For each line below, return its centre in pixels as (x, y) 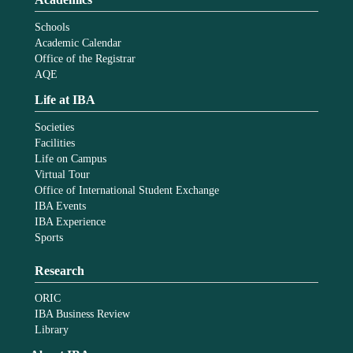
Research (60, 270)
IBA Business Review (83, 314)
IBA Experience (71, 221)
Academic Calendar (78, 43)
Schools (52, 27)
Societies (55, 127)
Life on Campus (71, 158)
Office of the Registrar (85, 58)
